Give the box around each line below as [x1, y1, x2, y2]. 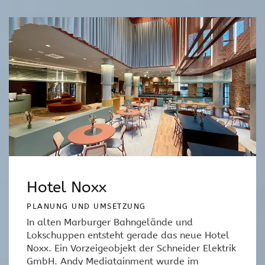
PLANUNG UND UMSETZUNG [27, 201, 146, 211]
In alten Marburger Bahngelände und [27, 216, 193, 228]
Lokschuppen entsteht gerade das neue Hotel [27, 229, 230, 241]
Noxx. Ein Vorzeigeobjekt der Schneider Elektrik [27, 242, 236, 254]
